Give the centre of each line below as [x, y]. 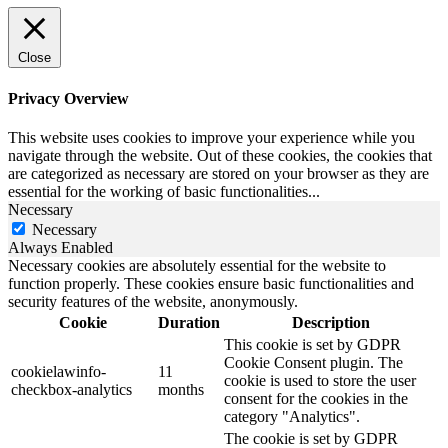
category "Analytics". [292, 416]
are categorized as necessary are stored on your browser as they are [218, 173]
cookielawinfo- [58, 371]
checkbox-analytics [71, 389]
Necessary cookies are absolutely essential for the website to [197, 265]
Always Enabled [60, 247]
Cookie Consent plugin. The [313, 362]
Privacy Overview [68, 98]
